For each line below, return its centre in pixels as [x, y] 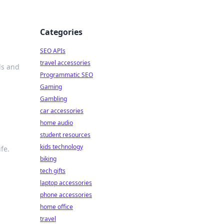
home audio [56, 123]
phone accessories [66, 195]
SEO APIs [53, 51]
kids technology [61, 147]
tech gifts [53, 171]
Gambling [53, 99]
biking [48, 159]
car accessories [62, 111]
